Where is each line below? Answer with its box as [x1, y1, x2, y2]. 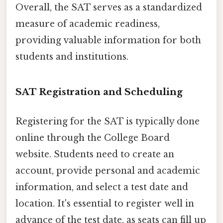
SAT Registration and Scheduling [15, 86, 183, 98]
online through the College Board [15, 132, 170, 144]
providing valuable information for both [15, 35, 201, 46]
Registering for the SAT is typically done [15, 116, 200, 127]
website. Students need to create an [15, 149, 174, 160]
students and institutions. [15, 51, 128, 63]
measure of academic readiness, [15, 18, 160, 30]
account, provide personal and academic [15, 165, 200, 177]
